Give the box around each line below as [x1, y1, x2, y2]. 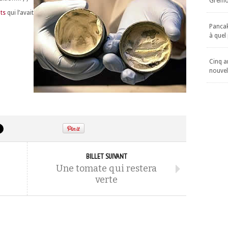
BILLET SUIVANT [85, 152, 127, 161]
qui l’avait [6, 9, 34, 16]
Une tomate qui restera [56, 163, 157, 174]
